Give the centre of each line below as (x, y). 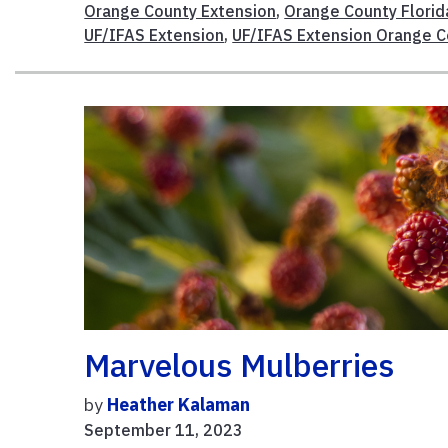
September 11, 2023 (164, 429)
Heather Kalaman (179, 404)
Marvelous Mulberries (239, 364)
